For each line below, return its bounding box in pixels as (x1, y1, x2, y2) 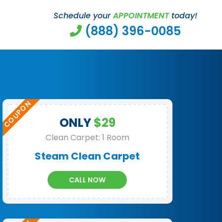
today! (169, 9, 197, 21)
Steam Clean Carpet (35, 149, 140, 163)
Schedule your (54, 9, 113, 21)
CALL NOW (69, 175, 106, 185)
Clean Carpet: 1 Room (45, 132, 129, 143)
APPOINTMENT (113, 9, 169, 21)
